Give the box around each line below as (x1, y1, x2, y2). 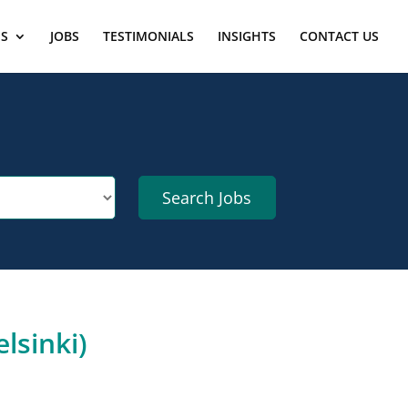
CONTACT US (300, 27, 379, 45)
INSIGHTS (218, 27, 276, 45)
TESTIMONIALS (103, 27, 194, 45)
